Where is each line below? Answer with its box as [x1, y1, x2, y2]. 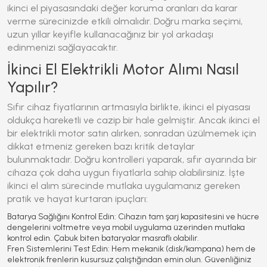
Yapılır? [7, 78, 58, 96]
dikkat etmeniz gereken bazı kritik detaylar [7, 141, 195, 152]
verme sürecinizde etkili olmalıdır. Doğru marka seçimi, [7, 15, 243, 27]
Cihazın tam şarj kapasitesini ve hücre [116, 212, 259, 222]
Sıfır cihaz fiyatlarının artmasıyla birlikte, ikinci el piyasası [7, 101, 250, 113]
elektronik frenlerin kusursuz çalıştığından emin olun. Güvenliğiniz [7, 254, 252, 265]
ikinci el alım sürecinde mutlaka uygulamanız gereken [7, 180, 240, 191]
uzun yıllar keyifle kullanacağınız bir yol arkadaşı [7, 29, 213, 40]
